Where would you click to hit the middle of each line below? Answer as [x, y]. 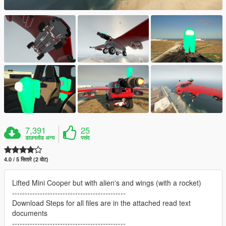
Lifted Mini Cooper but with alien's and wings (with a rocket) [107, 182]
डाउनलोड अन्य [40, 137]
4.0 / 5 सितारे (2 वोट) [26, 159]
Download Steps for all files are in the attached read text [101, 203]
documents [30, 213]
